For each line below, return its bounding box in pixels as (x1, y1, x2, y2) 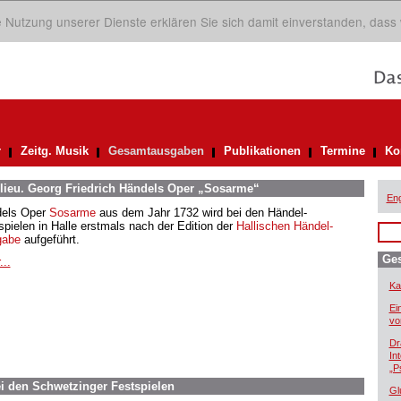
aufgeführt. (20, 233, 80, 246)
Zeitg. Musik (20, 144, 89, 158)
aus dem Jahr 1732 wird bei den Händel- (95, 206, 307, 219)
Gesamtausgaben (107, 144, 204, 158)
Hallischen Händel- (235, 219, 333, 233)
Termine (320, 144, 365, 158)
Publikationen (223, 144, 301, 158)
